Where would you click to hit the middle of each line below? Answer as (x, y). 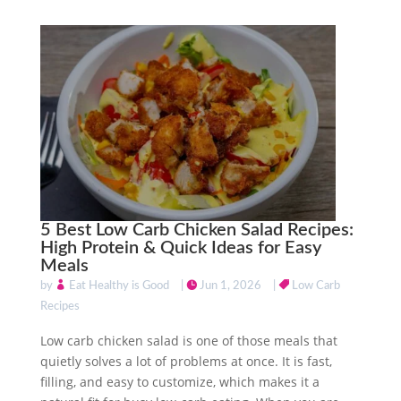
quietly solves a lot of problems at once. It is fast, (186, 362)
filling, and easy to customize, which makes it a (179, 382)
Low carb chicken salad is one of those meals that (188, 341)
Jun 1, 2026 (230, 286)
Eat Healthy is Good (119, 286)
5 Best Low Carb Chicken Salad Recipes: (196, 230)
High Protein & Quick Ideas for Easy (180, 248)
